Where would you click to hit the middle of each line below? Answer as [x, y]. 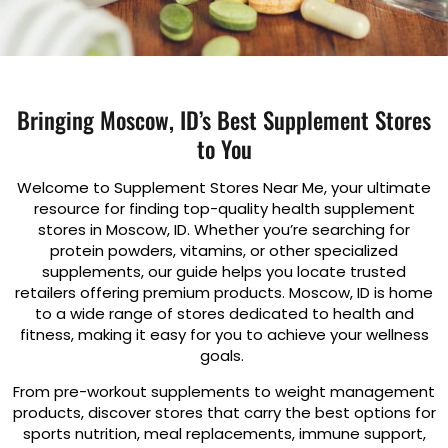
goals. [224, 355]
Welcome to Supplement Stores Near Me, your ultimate [224, 187]
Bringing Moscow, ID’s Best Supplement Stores [224, 119]
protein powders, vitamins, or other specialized [224, 250]
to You [224, 148]
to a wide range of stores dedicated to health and [224, 313]
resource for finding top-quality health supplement [224, 208]
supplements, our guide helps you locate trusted [224, 271]
